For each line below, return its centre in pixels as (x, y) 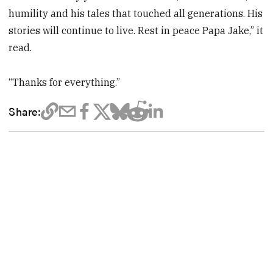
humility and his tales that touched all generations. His (136, 14)
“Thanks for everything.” (65, 83)
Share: (25, 111)
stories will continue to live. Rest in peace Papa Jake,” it (136, 31)
